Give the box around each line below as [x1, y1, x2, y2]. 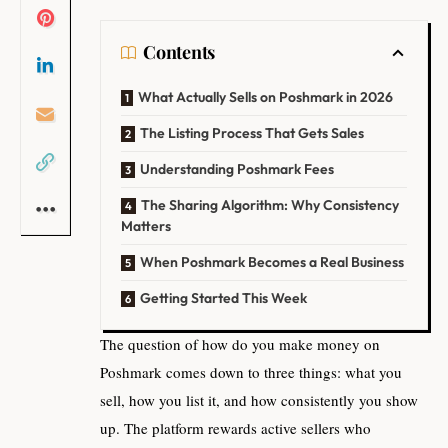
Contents [143, 40, 216, 65]
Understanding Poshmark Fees [140, 159, 334, 178]
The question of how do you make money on [100, 333, 380, 354]
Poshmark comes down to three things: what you [100, 361, 402, 382]
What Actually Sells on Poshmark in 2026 [138, 87, 393, 106]
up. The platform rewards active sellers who [100, 417, 371, 438]
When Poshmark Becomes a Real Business [140, 252, 404, 271]
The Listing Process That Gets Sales [140, 123, 364, 142]
